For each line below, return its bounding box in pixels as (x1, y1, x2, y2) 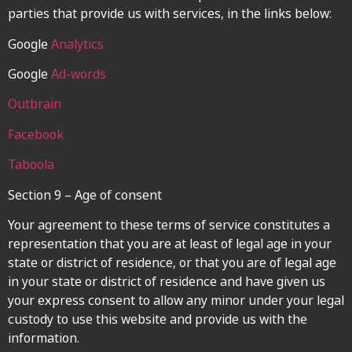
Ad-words (51, 65, 106, 83)
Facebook (8, 125, 64, 143)
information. (8, 328, 79, 346)
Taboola (8, 156, 54, 174)
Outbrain (8, 95, 61, 113)
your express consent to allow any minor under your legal (8, 291, 344, 309)
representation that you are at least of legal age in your (8, 234, 332, 252)
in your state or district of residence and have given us (8, 272, 325, 290)
